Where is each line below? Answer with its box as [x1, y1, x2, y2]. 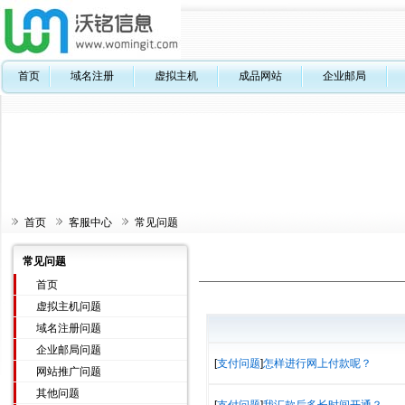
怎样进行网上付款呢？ [262, 357, 372, 370]
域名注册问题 [36, 322, 101, 334]
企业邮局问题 [36, 344, 101, 356]
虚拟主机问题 [36, 300, 101, 313]
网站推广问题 [36, 365, 101, 378]
